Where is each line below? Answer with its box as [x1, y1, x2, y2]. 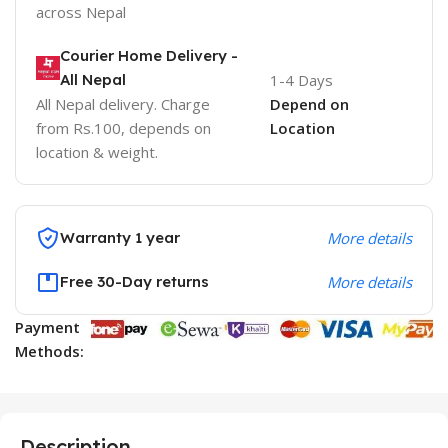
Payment [15, 316, 80, 337]
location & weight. [36, 141, 158, 162]
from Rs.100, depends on [36, 117, 211, 138]
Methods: [15, 340, 84, 361]
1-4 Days [269, 69, 333, 90]
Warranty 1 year [60, 227, 180, 247]
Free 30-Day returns [60, 271, 209, 291]
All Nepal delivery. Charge [36, 93, 210, 114]
